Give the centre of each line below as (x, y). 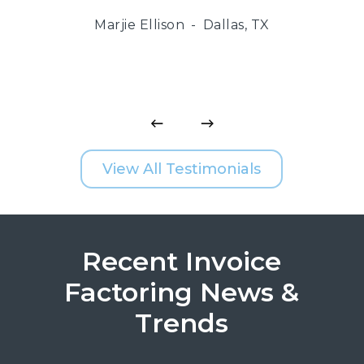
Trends (182, 323)
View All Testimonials (182, 169)
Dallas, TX (236, 24)
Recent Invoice (182, 262)
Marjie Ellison (140, 24)
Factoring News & (182, 292)
